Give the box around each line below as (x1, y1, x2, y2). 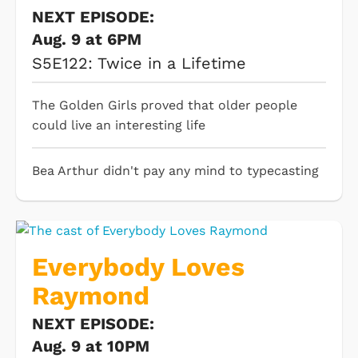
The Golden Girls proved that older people (32, 97, 297, 113)
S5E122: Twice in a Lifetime (32, 54, 246, 74)
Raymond (32, 280, 149, 312)
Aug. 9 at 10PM (32, 336, 149, 356)
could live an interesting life (32, 117, 205, 133)
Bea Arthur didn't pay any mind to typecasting (32, 163, 319, 179)
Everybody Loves (32, 252, 245, 283)
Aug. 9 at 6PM (32, 30, 141, 50)
